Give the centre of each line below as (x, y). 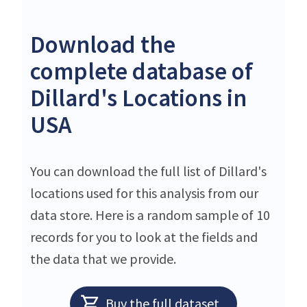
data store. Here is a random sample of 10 (150, 214)
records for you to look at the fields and (144, 236)
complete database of (142, 71)
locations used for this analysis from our (144, 193)
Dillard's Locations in (138, 98)
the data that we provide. (103, 258)
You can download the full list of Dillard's (148, 171)
